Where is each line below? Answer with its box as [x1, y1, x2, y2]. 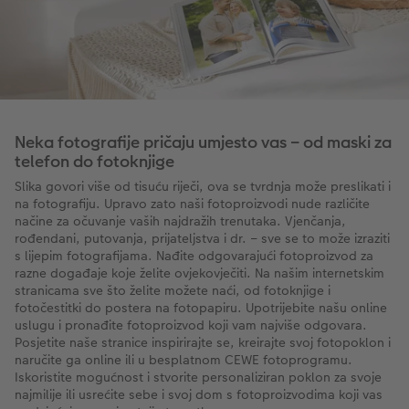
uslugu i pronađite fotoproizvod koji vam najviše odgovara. [15, 316, 367, 335]
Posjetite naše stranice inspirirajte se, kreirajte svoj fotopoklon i [15, 333, 391, 352]
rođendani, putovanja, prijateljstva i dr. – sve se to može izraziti [15, 229, 390, 248]
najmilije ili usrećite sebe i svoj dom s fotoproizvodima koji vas [15, 385, 383, 404]
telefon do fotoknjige [15, 150, 174, 173]
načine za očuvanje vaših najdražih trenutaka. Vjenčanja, [15, 212, 346, 231]
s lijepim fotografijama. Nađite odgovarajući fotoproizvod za [15, 246, 373, 266]
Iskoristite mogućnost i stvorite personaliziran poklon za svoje [15, 368, 382, 387]
